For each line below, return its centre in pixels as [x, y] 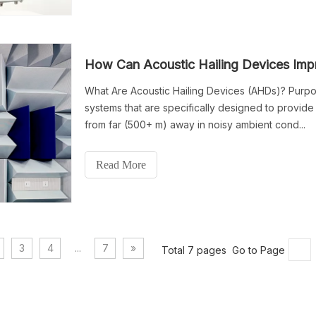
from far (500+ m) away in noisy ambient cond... [195, 124]
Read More [121, 165]
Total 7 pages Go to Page [223, 249]
